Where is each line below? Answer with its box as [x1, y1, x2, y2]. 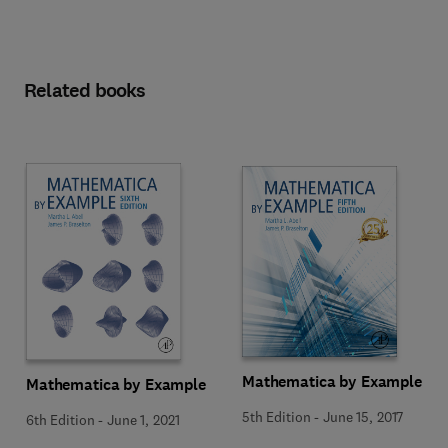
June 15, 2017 [323, 407, 404, 426]
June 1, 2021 [107, 410, 180, 429]
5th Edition [242, 407, 311, 426]
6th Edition [26, 410, 95, 429]
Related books [24, 77, 146, 104]
